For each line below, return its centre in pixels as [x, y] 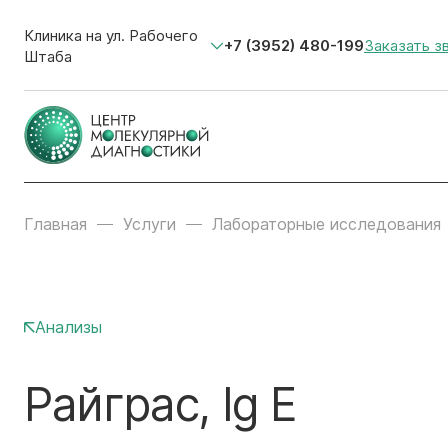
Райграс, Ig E [161, 404]
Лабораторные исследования [326, 224]
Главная [55, 224]
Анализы [68, 327]
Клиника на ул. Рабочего [111, 35]
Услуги [149, 224]
